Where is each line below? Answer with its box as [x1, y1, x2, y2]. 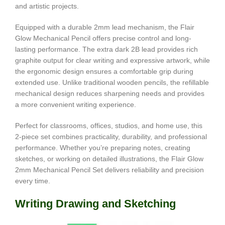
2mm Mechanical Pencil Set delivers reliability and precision [15, 165, 204, 174]
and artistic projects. [15, 2, 79, 10]
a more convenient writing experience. [15, 100, 136, 108]
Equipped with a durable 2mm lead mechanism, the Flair [15, 23, 194, 31]
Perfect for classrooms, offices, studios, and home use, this [15, 121, 202, 130]
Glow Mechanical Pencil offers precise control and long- [15, 34, 191, 42]
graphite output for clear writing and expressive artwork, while [15, 56, 210, 64]
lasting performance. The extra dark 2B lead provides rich [15, 45, 198, 53]
